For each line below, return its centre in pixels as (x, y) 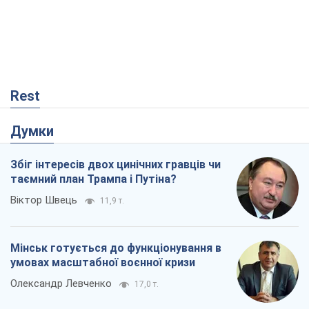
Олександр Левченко (61, 284)
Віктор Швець (44, 200)
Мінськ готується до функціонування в (116, 248)
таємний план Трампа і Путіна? (93, 179)
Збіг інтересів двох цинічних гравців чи (116, 165)
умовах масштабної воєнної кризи (103, 263)
